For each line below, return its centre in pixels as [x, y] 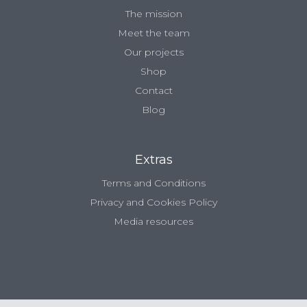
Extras [153, 160]
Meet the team [153, 33]
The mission [153, 14]
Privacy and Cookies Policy [153, 202]
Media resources [153, 222]
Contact [153, 91]
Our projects [153, 52]
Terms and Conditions [153, 183]
